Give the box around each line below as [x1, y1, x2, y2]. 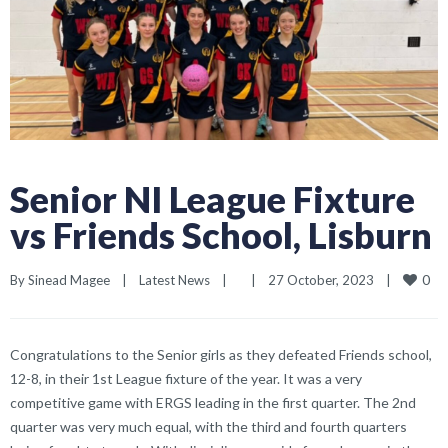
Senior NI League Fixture [10, 176, 415, 221]
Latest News [139, 271, 210, 288]
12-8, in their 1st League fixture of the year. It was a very [10, 369, 362, 387]
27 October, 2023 [268, 271, 386, 288]
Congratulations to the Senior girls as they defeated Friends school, [10, 345, 432, 363]
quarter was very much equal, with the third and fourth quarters [10, 417, 407, 435]
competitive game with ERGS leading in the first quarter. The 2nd [10, 393, 416, 411]
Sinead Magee [28, 271, 110, 288]
